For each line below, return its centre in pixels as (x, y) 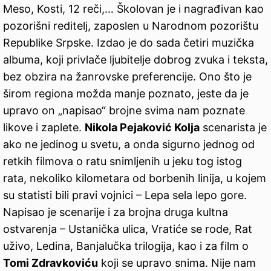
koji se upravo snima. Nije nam (177, 263)
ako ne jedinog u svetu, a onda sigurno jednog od (129, 144)
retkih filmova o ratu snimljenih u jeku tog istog (122, 161)
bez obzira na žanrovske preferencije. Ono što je (127, 76)
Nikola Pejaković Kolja (142, 127)
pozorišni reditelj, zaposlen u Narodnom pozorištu (131, 25)
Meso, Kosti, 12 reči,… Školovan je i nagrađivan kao (133, 8)
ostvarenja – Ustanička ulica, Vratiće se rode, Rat (128, 229)
